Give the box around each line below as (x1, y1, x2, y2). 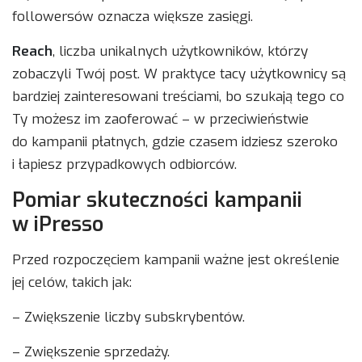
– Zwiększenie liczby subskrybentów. (12, 308, 245, 327)
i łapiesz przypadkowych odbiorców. (12, 155, 237, 175)
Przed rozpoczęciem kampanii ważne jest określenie (12, 250, 339, 270)
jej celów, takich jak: (12, 273, 132, 293)
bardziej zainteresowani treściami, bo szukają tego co (12, 87, 344, 107)
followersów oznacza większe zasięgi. (12, 7, 253, 27)
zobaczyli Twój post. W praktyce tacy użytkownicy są (12, 65, 346, 84)
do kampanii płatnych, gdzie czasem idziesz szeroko (12, 133, 338, 152)
